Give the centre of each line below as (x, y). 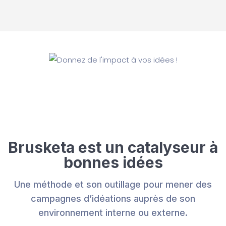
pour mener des (176, 184)
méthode (53, 184)
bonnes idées (113, 162)
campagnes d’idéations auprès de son (113, 199)
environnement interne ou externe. (113, 213)
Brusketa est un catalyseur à (113, 147)
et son (88, 184)
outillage (123, 184)
